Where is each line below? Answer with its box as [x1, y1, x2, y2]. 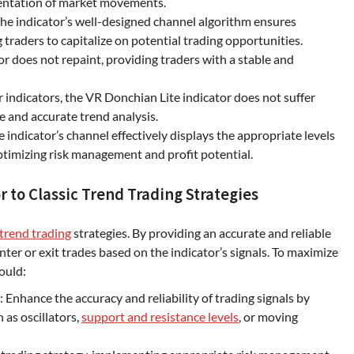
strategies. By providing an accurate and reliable [71, 224, 331, 240]
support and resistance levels [81, 308, 239, 324]
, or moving [239, 308, 298, 324]
